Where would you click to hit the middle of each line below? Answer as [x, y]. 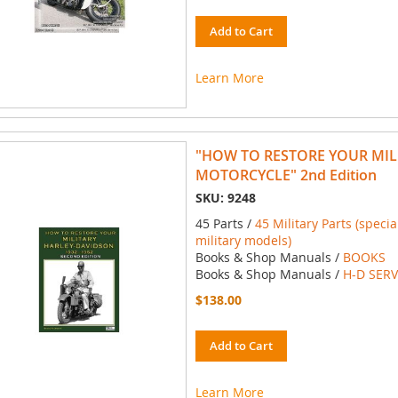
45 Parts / [225, 224]
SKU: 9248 [225, 198]
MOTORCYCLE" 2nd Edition [286, 175]
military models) [243, 241]
